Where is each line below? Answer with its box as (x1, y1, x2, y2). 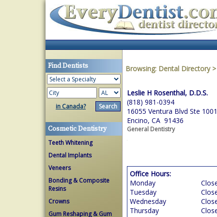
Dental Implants (48, 151, 92, 159)
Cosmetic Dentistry (48, 124, 107, 133)
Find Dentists (48, 62, 88, 70)
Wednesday (130, 197, 166, 206)
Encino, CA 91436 (127, 116, 184, 125)
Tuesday (130, 187, 156, 197)
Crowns (48, 197, 69, 205)
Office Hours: (130, 169, 171, 178)
